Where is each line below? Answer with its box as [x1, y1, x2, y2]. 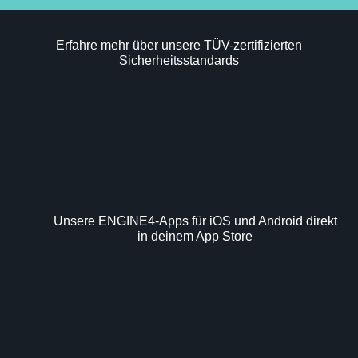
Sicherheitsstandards [119, 54, 239, 68]
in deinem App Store [137, 229, 253, 244]
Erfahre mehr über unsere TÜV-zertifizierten [56, 38, 302, 53]
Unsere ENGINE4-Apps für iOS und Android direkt [53, 214, 337, 229]
